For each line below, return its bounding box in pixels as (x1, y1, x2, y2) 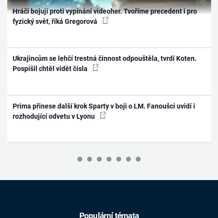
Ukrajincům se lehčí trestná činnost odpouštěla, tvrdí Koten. (13, 54, 197, 63)
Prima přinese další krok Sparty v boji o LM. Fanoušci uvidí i (13, 102, 196, 110)
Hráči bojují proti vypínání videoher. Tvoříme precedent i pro (13, 7, 198, 15)
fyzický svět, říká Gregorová (13, 17, 99, 25)
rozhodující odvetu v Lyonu (13, 112, 97, 120)
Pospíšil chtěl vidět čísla (13, 65, 90, 73)
